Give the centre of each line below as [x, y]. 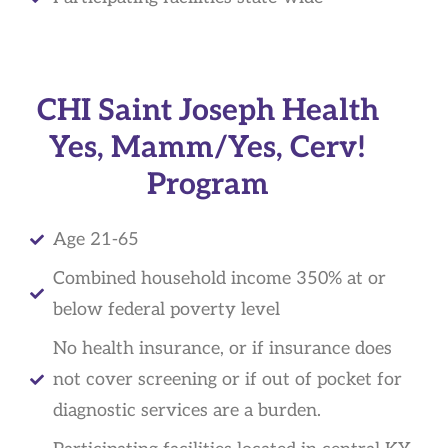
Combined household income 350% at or [219, 278]
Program [207, 185]
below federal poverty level [166, 309]
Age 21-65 [95, 239]
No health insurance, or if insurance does [222, 348]
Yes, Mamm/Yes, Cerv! [208, 148]
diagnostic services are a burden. [186, 410]
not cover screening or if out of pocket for [227, 379]
